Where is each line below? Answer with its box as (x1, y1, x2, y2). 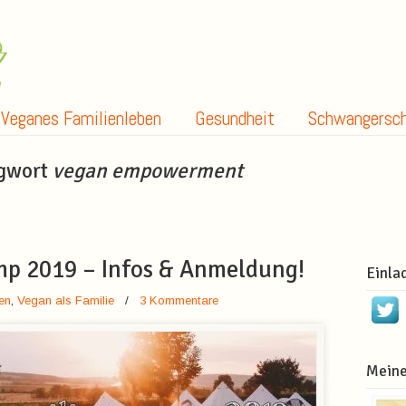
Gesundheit (195, 106, 275, 130)
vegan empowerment (53, 158, 243, 184)
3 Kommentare (140, 294, 218, 307)
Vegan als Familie (17, 294, 114, 307)
